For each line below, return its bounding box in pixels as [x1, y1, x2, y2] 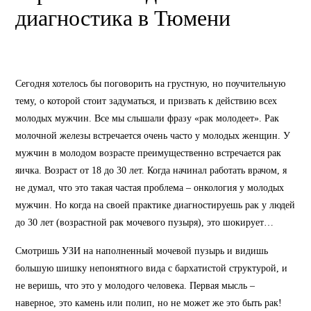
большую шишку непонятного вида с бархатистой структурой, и [15, 262, 287, 274]
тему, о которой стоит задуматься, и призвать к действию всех [15, 94, 277, 106]
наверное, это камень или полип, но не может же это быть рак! [15, 296, 282, 308]
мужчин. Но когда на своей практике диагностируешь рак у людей [15, 199, 295, 210]
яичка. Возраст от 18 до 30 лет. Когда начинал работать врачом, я [15, 164, 287, 176]
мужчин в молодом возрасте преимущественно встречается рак [15, 146, 281, 158]
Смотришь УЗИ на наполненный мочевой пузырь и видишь [15, 244, 268, 256]
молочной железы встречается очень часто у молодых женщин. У [15, 129, 290, 141]
